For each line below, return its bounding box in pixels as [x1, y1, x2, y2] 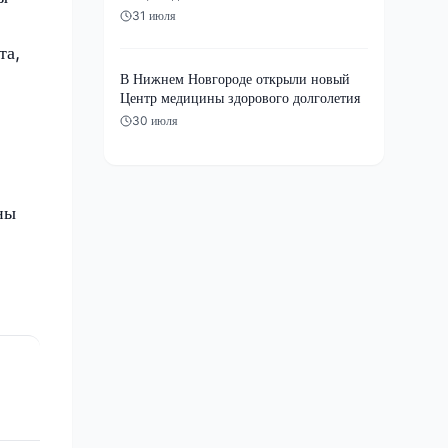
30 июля [132, 112, 178, 128]
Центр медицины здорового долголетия [120, 88, 360, 106]
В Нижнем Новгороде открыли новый [120, 69, 350, 87]
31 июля [132, 7, 176, 23]
